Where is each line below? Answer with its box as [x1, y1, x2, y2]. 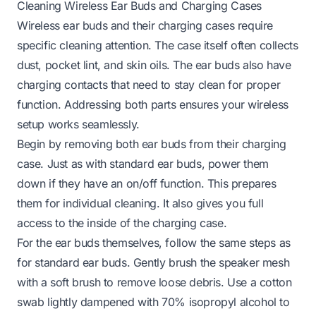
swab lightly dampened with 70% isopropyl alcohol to [17, 295, 290, 310]
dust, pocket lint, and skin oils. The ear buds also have [17, 58, 291, 73]
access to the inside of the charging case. [17, 216, 227, 231]
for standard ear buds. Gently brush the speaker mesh [17, 255, 290, 270]
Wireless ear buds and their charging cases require [17, 18, 274, 33]
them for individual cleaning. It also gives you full [17, 196, 264, 211]
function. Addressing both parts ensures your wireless [17, 97, 288, 112]
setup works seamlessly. [17, 117, 140, 132]
